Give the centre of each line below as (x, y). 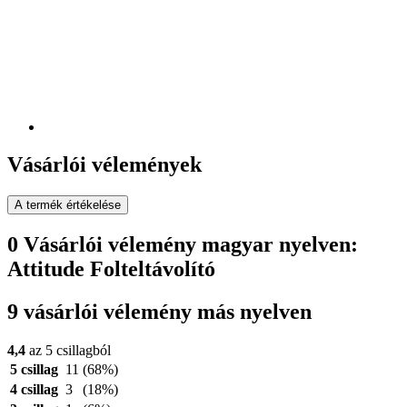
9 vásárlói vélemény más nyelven (159, 312)
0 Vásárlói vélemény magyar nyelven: (183, 245)
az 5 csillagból (68, 351)
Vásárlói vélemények (104, 165)
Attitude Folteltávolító (111, 269)
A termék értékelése (68, 205)
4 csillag (34, 390)
